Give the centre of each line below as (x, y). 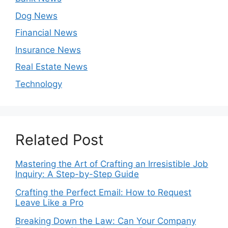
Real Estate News (51, 67)
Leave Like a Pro (49, 202)
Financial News (46, 33)
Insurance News (48, 50)
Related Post (60, 139)
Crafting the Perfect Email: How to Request (103, 192)
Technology (39, 84)
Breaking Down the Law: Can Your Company (106, 221)
